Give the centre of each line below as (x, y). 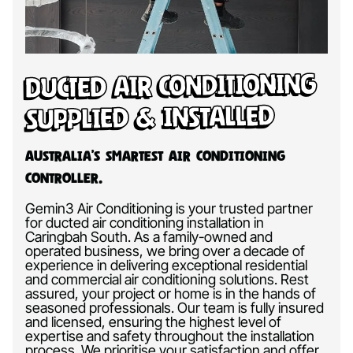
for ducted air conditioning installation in (145, 222)
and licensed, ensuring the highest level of (153, 321)
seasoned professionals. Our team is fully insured (175, 307)
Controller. (64, 177)
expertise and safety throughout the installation (170, 336)
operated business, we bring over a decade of (165, 251)
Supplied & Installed (150, 117)
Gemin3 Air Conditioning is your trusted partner (169, 208)
